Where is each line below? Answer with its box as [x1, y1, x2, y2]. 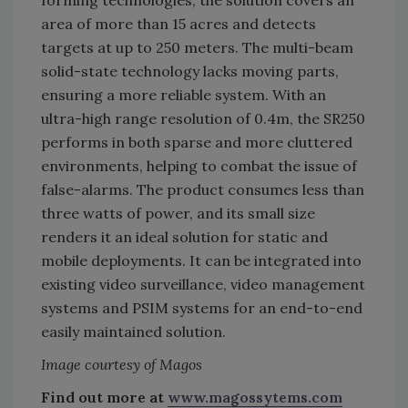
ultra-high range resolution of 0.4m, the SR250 [41, 109, 365, 128]
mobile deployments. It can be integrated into [41, 251, 362, 270]
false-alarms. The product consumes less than [41, 180, 364, 199]
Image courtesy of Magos [41, 355, 202, 374]
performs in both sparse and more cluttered [41, 133, 352, 152]
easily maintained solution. [41, 322, 226, 342]
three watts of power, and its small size [41, 204, 315, 223]
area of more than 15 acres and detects [41, 15, 316, 34]
